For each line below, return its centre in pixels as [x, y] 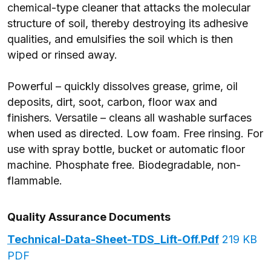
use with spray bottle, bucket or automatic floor [126, 149]
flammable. [35, 181]
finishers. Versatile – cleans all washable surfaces [129, 118]
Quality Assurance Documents [89, 217]
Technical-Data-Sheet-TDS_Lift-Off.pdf [113, 239]
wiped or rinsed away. [65, 55]
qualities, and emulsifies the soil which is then [120, 39]
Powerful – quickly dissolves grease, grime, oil [122, 86]
